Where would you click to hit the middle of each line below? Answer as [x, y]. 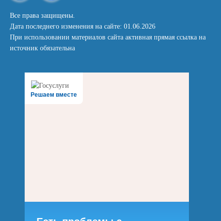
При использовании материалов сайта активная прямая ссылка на [108, 37]
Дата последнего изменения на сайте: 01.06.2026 [83, 26]
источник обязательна [42, 48]
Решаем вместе [54, 95]
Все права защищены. [42, 16]
